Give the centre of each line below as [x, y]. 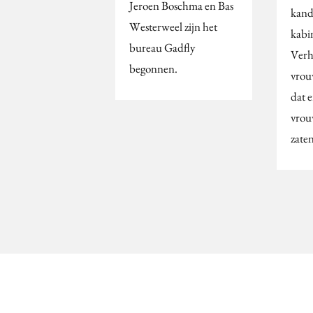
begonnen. [153, 68]
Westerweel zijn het [173, 26]
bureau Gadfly [162, 47]
